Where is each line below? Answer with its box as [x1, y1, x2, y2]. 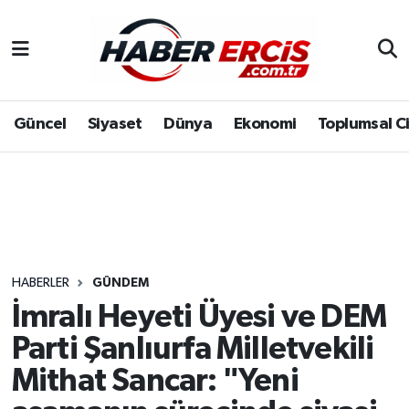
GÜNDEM [91, 277, 149, 290]
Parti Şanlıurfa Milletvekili [11, 332, 374, 365]
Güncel [14, 116, 67, 133]
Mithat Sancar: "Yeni [11, 364, 299, 397]
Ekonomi [233, 116, 297, 133]
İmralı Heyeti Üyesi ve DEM [11, 300, 386, 333]
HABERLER [11, 277, 69, 290]
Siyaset [87, 116, 142, 133]
